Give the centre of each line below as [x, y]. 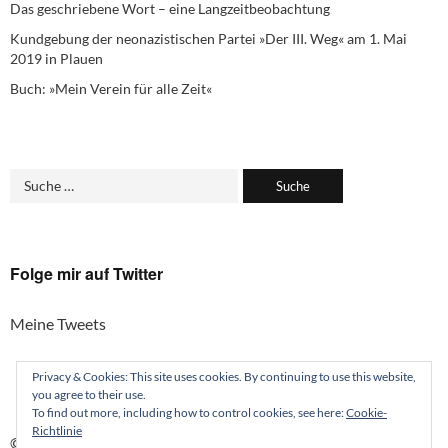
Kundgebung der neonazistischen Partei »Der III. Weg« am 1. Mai [208, 38]
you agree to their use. [89, 394]
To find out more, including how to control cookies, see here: [189, 412]
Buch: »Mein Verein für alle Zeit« [111, 88]
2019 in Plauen [56, 58]
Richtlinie [57, 430]
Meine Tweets [58, 323]
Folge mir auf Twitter [86, 273]
